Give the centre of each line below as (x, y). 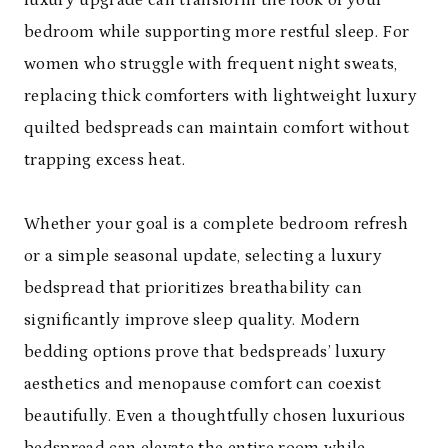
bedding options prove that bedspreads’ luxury (205, 351)
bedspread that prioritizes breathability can (193, 287)
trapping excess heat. (105, 159)
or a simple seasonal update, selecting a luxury (203, 255)
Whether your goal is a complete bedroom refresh (216, 223)
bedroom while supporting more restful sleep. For (217, 31)
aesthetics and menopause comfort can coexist (202, 383)
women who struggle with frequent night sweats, (211, 63)
